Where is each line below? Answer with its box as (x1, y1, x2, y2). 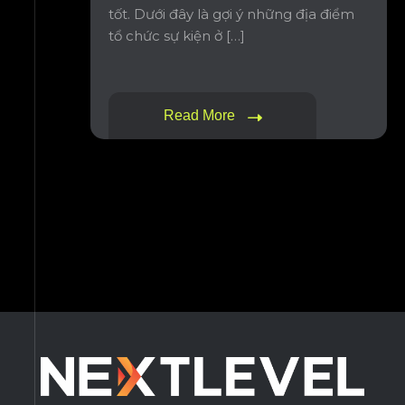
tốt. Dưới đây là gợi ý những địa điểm (108, 5, 354, 23)
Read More (163, 108, 239, 123)
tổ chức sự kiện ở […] (108, 27, 245, 44)
